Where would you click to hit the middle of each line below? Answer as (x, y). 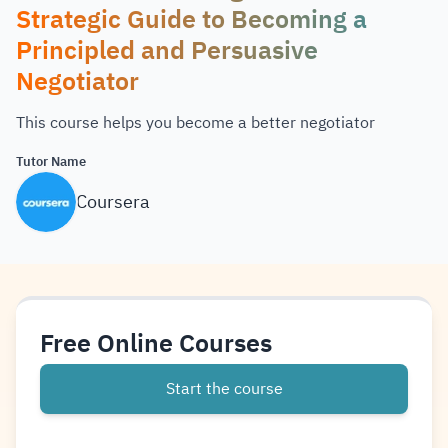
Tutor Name (51, 161)
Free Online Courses (156, 343)
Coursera (113, 201)
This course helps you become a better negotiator (195, 123)
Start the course (224, 389)
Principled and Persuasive (167, 50)
